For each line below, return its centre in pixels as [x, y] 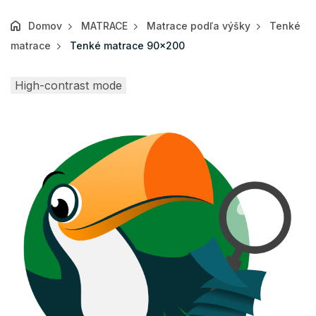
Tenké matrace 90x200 [127, 46]
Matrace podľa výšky [199, 26]
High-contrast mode [68, 86]
